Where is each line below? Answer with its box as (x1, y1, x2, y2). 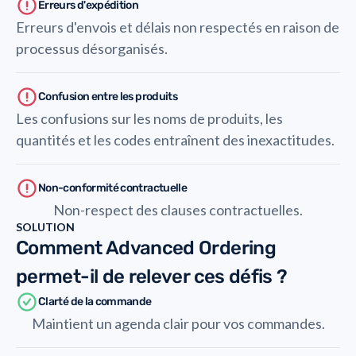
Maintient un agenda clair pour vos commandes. (31, 315, 325, 332)
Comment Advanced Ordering (16, 237, 276, 259)
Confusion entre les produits (38, 90, 178, 103)
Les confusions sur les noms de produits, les (16, 110, 283, 127)
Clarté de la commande (38, 295, 152, 308)
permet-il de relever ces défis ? (16, 265, 288, 288)
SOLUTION (16, 220, 75, 234)
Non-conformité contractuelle (38, 181, 188, 195)
